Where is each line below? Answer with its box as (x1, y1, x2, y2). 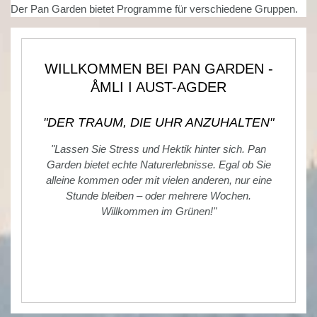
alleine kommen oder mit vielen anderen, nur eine (45, 174, 272, 187)
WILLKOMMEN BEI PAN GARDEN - (44, 61, 273, 77)
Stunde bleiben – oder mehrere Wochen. (66, 190, 251, 202)
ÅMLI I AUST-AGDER (91, 79, 226, 96)
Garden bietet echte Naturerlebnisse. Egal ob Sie (46, 158, 271, 171)
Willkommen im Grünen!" (100, 205, 217, 218)
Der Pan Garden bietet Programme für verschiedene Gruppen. (11, 3, 298, 16)
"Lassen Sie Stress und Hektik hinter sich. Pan (51, 143, 266, 156)
